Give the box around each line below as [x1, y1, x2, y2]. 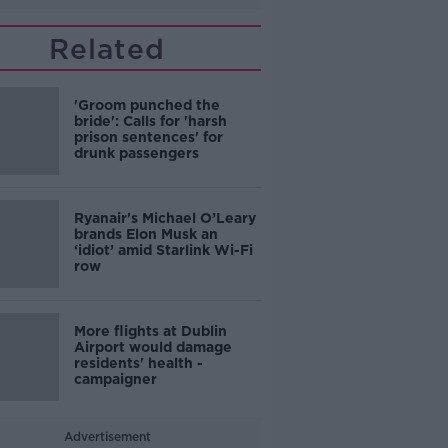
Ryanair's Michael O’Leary [73, 210, 256, 226]
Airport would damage [73, 339, 232, 355]
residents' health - [73, 355, 203, 371]
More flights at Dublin [73, 323, 227, 339]
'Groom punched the [73, 97, 220, 113]
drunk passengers [73, 145, 199, 161]
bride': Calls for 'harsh [73, 113, 227, 129]
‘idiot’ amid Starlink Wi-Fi [73, 242, 253, 258]
